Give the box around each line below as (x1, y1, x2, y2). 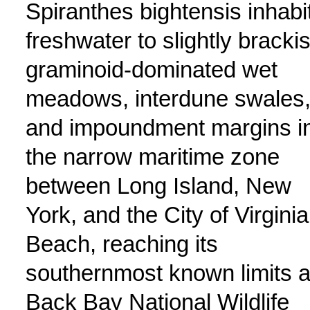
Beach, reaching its (25, 231, 218, 257)
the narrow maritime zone (25, 144, 280, 170)
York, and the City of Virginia (25, 202, 309, 228)
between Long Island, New (25, 173, 291, 199)
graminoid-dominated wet (25, 57, 277, 82)
